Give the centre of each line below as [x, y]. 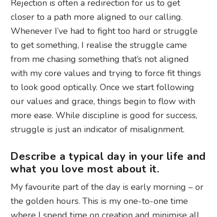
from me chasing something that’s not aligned [100, 59]
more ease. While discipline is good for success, [104, 116]
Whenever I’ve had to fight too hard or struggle [104, 31]
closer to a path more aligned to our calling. [97, 17]
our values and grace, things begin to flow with [103, 101]
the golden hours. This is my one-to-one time [100, 201]
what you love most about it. [85, 169]
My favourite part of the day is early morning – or [107, 187]
